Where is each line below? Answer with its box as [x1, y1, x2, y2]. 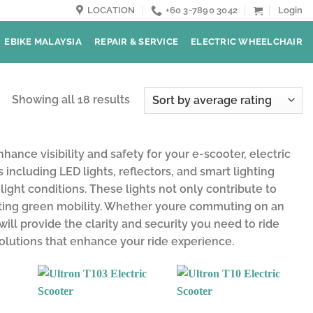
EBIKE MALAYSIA [4, 36, 82, 47]
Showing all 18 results [11, 93, 130, 107]
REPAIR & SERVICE [94, 36, 179, 47]
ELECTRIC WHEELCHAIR [191, 36, 303, 47]
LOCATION [87, 5, 136, 15]
